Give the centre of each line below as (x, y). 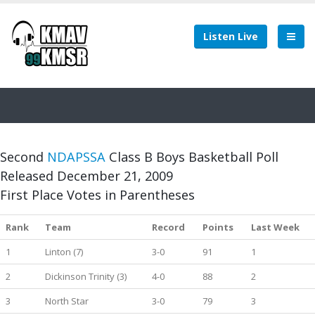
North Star (67, 301)
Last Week (275, 227)
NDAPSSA (76, 157)
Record (168, 227)
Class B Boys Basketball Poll (192, 157)
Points (218, 227)
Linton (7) (64, 252)
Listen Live (231, 36)
